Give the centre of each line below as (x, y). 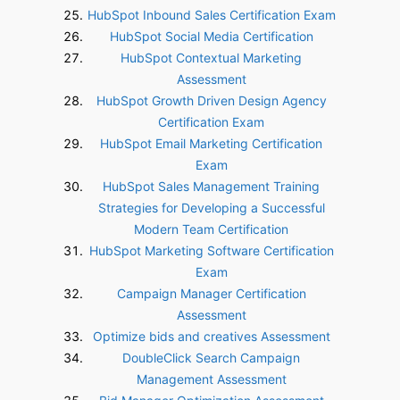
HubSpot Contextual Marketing (211, 58)
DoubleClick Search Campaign (211, 358)
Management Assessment (211, 379)
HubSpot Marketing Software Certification (211, 250)
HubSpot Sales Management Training (211, 186)
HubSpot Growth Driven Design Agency (211, 100)
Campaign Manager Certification (211, 293)
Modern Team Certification (211, 229)
